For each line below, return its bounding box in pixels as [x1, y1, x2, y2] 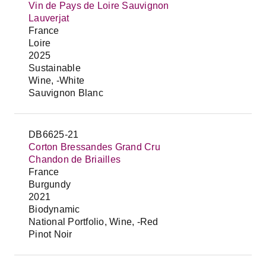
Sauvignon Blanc [28, 88, 103, 98]
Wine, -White [28, 75, 84, 85]
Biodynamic [28, 204, 80, 214]
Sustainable [28, 63, 81, 73]
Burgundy [28, 179, 71, 189]
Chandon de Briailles [28, 154, 121, 164]
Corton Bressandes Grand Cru [28, 142, 160, 152]
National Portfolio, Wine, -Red [28, 217, 159, 227]
